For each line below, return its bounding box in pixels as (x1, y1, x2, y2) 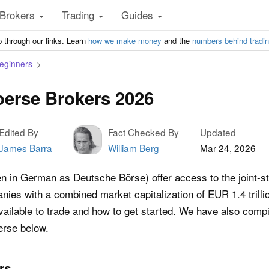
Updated (200, 125, 236, 139)
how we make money (88, 35, 162, 46)
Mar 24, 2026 (200, 141, 256, 154)
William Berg (108, 141, 159, 154)
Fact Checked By (108, 125, 179, 139)
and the (162, 35, 192, 46)
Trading (62, 7, 97, 22)
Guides (121, 7, 156, 22)
